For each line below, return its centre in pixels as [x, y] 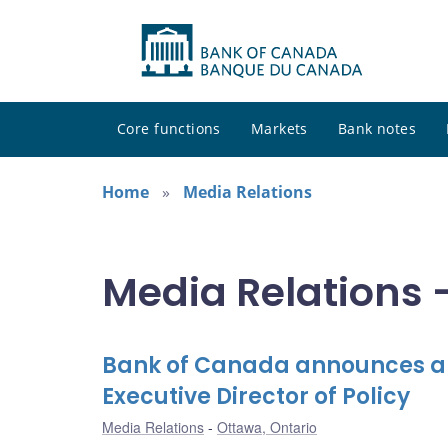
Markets [279, 129]
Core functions [169, 129]
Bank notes [377, 129]
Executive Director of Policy [256, 397]
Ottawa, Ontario [267, 427]
